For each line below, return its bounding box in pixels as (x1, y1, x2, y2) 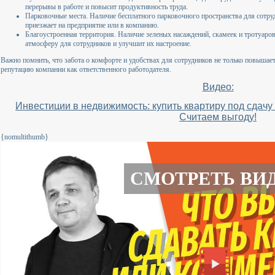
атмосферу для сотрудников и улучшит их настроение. (25, 39, 192, 48)
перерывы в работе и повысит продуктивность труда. (25, 2, 188, 11)
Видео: (202, 81, 234, 92)
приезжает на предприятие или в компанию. (25, 20, 159, 29)
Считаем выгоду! (179, 111, 257, 122)
